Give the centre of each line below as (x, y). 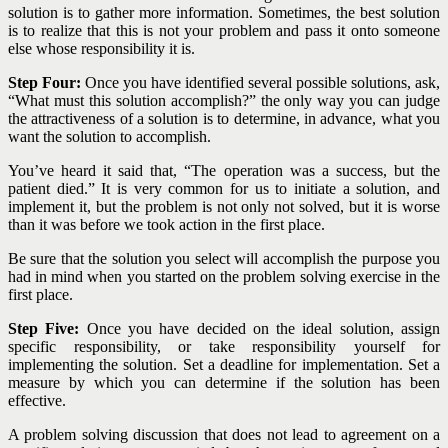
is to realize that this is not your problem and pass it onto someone (224, 31)
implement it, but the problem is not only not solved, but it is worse (224, 207)
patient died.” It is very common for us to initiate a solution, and (224, 189)
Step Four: (44, 83)
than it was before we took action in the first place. (166, 225)
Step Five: (44, 329)
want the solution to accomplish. (109, 137)
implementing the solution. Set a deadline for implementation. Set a (224, 365)
